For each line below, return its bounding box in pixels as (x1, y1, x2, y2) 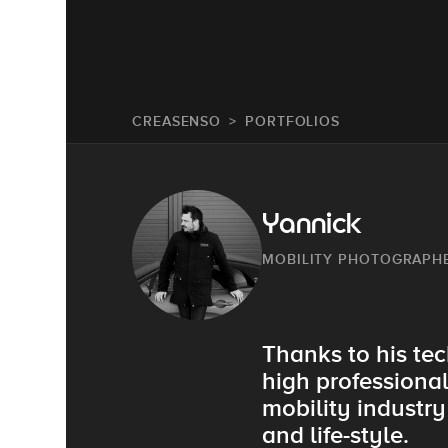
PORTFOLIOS (245, 112, 341, 129)
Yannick (262, 211, 362, 241)
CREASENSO (132, 112, 222, 129)
